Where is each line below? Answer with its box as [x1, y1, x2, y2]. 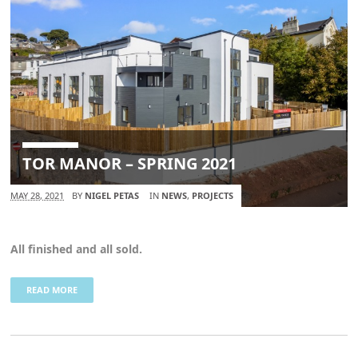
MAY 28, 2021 [10, 189, 65, 202]
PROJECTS [192, 189, 234, 202]
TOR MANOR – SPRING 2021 [22, 153, 237, 175]
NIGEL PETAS [85, 189, 140, 202]
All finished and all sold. [10, 241, 143, 257]
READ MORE [26, 284, 78, 296]
